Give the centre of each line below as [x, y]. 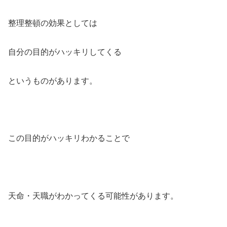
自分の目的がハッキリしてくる [65, 52]
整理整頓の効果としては [53, 23]
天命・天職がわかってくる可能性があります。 [93, 196]
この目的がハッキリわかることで [69, 138]
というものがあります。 [53, 81]
